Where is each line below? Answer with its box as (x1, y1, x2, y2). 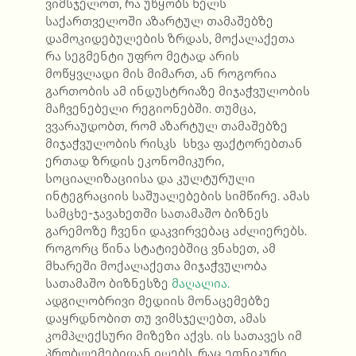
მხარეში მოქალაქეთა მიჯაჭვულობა (44, 258, 267, 274)
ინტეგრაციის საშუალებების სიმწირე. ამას (44, 188, 310, 204)
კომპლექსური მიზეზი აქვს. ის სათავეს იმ (44, 328, 302, 344)
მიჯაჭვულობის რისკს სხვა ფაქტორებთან (44, 136, 303, 152)
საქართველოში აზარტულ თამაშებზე (44, 14, 273, 29)
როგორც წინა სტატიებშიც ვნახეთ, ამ (44, 241, 276, 257)
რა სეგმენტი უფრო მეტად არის (44, 48, 239, 64)
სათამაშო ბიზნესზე (44, 276, 172, 292)
